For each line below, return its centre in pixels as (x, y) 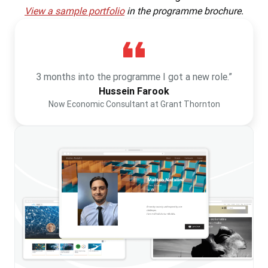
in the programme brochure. (184, 11)
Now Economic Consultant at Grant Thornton (134, 104)
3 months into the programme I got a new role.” (134, 77)
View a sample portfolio (74, 11)
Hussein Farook (134, 91)
